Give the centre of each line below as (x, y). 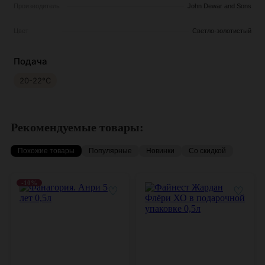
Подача (30, 61)
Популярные (110, 151)
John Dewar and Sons (219, 6)
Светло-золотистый (222, 31)
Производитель (37, 6)
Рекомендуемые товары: (77, 127)
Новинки (160, 151)
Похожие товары (46, 151)
